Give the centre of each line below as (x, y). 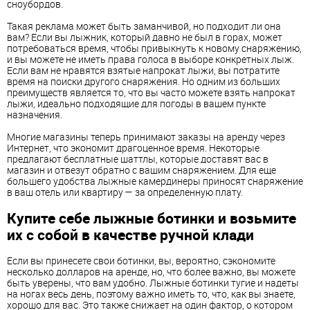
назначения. (35, 114)
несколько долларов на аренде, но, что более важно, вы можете (151, 271)
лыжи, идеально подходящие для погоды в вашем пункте (136, 103)
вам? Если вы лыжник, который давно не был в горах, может (145, 37)
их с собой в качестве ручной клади (130, 235)
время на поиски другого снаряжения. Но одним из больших (144, 81)
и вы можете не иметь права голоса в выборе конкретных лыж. (151, 59)
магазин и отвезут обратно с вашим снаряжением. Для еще (142, 170)
